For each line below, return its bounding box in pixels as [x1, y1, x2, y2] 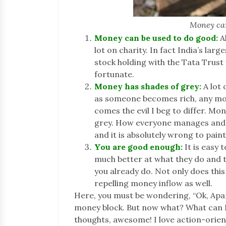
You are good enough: [94, 141, 183, 152]
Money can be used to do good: [94, 32, 218, 43]
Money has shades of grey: [94, 81, 201, 91]
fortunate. [94, 69, 134, 79]
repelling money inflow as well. [94, 178, 212, 188]
